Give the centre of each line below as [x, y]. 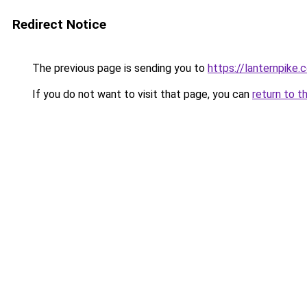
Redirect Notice [59, 24]
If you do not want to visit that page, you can [141, 94]
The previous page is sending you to [119, 68]
